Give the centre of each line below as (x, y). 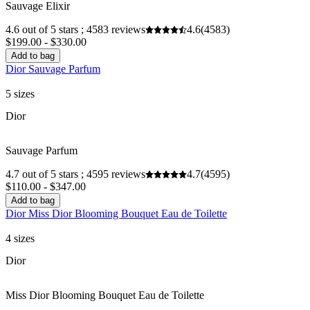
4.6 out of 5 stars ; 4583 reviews (75, 30)
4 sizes (20, 239)
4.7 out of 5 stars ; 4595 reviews (75, 174)
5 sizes (20, 94)
